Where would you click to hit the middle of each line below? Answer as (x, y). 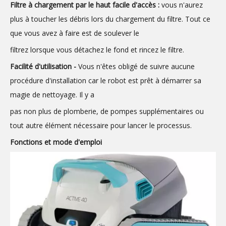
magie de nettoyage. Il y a (52, 94)
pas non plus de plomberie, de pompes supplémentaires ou (107, 111)
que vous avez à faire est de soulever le (75, 33)
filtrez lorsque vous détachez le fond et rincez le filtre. (97, 49)
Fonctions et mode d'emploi (56, 142)
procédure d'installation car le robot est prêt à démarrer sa (106, 80)
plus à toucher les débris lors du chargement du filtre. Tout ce (110, 19)
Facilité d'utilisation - (44, 66)
